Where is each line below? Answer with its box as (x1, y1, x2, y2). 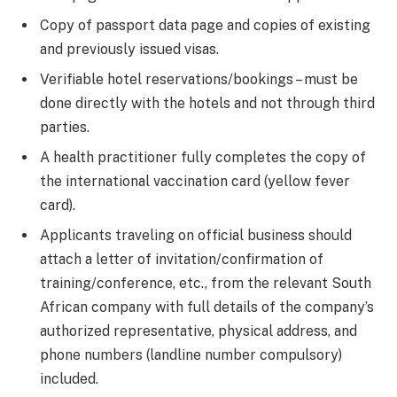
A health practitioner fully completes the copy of (40, 148, 366, 166)
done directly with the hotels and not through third (40, 94, 375, 112)
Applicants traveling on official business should (40, 226, 352, 244)
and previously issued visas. (40, 40, 219, 58)
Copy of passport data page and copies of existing (40, 16, 370, 34)
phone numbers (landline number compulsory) (40, 346, 342, 363)
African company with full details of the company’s (40, 298, 374, 315)
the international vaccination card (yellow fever (40, 172, 350, 190)
